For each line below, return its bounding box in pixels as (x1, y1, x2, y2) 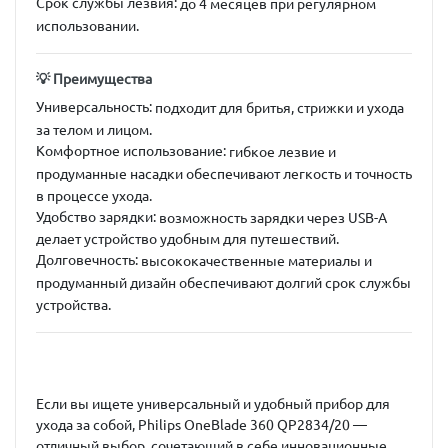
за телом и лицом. (36, 121, 152, 138)
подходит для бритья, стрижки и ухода (155, 100, 404, 117)
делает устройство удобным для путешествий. (36, 231, 339, 248)
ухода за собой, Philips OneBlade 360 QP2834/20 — (36, 416, 367, 433)
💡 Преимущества (36, 71, 152, 88)
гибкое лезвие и (229, 143, 336, 160)
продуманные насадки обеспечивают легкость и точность (36, 165, 412, 182)
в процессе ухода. (36, 187, 152, 204)
